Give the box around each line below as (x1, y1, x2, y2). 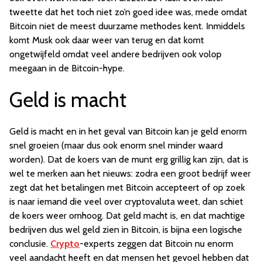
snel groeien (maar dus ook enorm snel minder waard (9, 140, 223, 151)
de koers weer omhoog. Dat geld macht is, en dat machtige (9, 210, 245, 222)
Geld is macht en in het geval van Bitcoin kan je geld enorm (9, 126, 247, 137)
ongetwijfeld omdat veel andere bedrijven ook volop (9, 49, 222, 60)
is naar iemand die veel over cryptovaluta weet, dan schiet (9, 196, 243, 208)
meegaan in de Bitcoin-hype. (9, 63, 125, 74)
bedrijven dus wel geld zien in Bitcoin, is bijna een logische (9, 224, 242, 236)
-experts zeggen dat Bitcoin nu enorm (80, 238, 233, 250)
